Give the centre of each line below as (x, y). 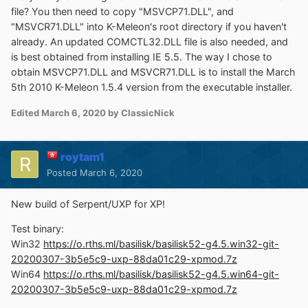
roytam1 (82, 156)
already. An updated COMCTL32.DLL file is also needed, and (150, 42)
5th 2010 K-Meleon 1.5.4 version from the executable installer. (152, 87)
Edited (26, 112)
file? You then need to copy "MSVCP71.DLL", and (122, 12)
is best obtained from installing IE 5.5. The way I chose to (142, 57)
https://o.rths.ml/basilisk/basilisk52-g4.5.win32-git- (161, 243)
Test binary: (37, 228)
